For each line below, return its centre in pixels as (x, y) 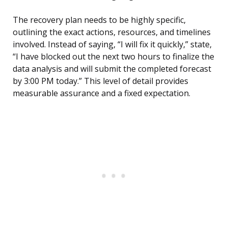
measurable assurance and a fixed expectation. (102, 93)
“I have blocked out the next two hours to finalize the (113, 57)
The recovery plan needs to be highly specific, (99, 20)
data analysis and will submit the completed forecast (112, 69)
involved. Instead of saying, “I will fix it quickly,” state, (112, 45)
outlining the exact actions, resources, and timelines (112, 32)
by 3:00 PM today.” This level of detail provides (101, 81)
